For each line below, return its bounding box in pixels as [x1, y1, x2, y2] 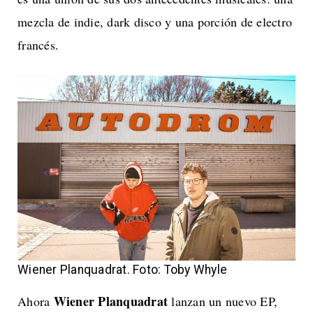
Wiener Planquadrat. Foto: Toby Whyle [17, 263, 227, 277]
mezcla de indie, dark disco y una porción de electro [17, 13, 292, 30]
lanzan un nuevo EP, [168, 293, 277, 310]
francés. [17, 36, 59, 53]
